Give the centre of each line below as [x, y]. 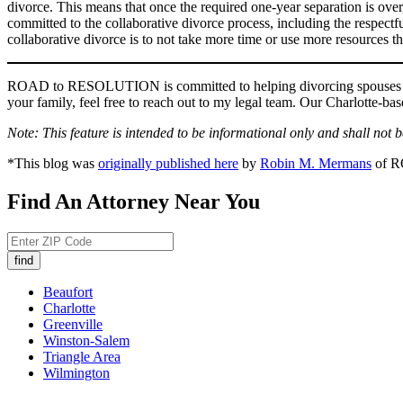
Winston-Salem [86, 341]
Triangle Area [82, 357]
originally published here [168, 164]
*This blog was [53, 164]
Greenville [73, 325]
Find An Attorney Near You [134, 202]
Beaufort [68, 292]
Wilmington [76, 373]
